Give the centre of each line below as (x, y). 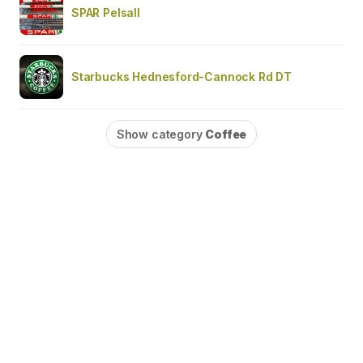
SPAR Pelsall (106, 12)
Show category (161, 134)
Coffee (226, 134)
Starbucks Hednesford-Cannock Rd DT (182, 76)
